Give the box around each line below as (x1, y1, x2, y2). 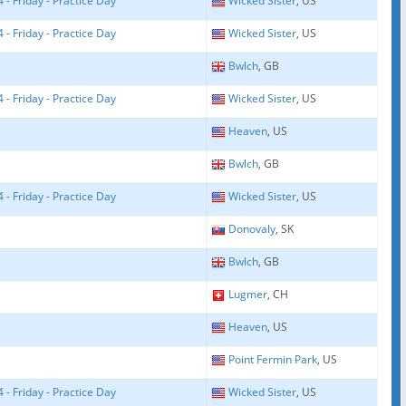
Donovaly (228, 221, 275, 237)
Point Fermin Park (228, 352, 317, 367)
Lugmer (228, 286, 267, 302)
